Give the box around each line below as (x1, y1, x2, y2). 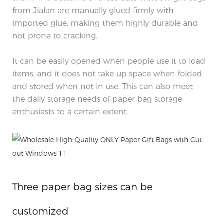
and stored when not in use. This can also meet (12, 81, 193, 91)
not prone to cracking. (12, 31, 97, 40)
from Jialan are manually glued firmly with (12, 5, 174, 15)
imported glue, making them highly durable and (12, 18, 198, 28)
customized (12, 205, 69, 217)
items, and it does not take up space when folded (12, 69, 202, 78)
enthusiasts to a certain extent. (12, 107, 128, 116)
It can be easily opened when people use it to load (12, 56, 205, 66)
